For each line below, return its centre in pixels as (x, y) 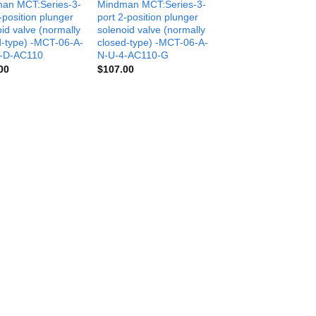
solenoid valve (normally (152, 29)
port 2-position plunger (148, 17)
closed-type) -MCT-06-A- (153, 42)
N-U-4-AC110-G (133, 55)
